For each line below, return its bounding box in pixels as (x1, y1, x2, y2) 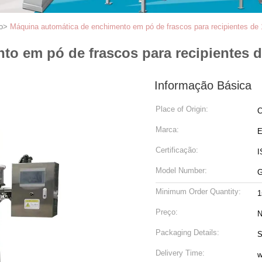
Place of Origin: (156, 105, 208, 113)
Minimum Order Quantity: (156, 187, 241, 196)
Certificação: (156, 146, 198, 154)
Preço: (156, 208, 178, 216)
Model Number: (156, 166, 207, 175)
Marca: (156, 125, 179, 134)
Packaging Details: (156, 228, 219, 237)
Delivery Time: (156, 249, 205, 257)
